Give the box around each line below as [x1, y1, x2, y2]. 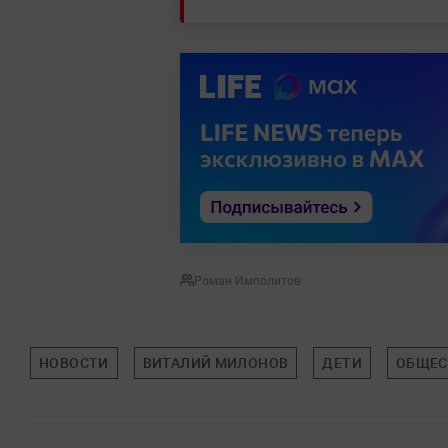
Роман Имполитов [194, 272, 301, 289]
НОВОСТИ [39, 353, 109, 373]
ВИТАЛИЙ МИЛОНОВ [142, 353, 289, 373]
